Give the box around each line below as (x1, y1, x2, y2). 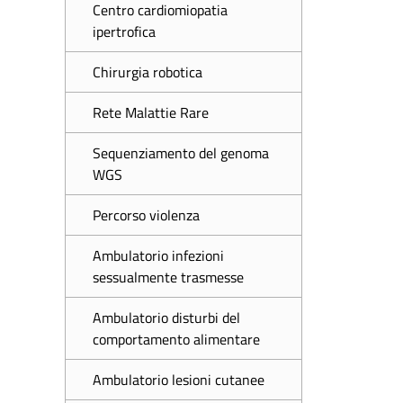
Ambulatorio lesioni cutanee (93, 369, 264, 390)
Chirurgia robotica (93, 61, 202, 83)
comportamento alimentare (93, 328, 260, 350)
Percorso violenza (93, 204, 200, 226)
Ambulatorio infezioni (93, 245, 224, 266)
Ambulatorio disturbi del (93, 307, 240, 328)
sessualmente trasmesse (93, 266, 244, 288)
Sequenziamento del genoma (93, 142, 269, 164)
